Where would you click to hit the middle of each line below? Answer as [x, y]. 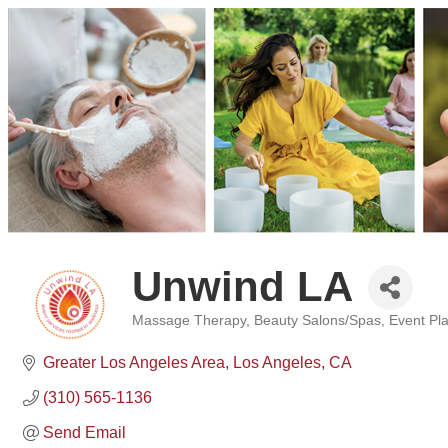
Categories [163, 334]
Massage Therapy [188, 320]
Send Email [84, 432]
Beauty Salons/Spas [317, 320]
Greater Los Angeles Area [134, 362]
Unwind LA [242, 286]
